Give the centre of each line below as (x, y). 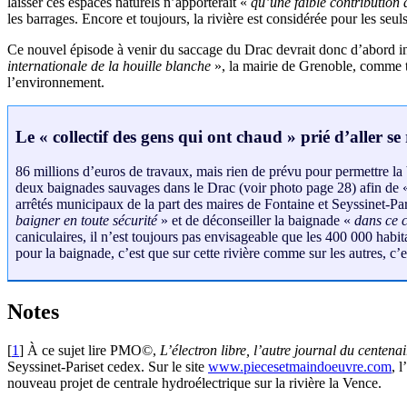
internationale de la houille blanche (109, 65)
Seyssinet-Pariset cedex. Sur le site (108, 367)
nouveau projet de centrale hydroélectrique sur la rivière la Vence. (194, 383)
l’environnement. (56, 82)
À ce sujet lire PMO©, (94, 351)
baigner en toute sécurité (86, 221)
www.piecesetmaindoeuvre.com (300, 367)
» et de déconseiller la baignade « (256, 221)
